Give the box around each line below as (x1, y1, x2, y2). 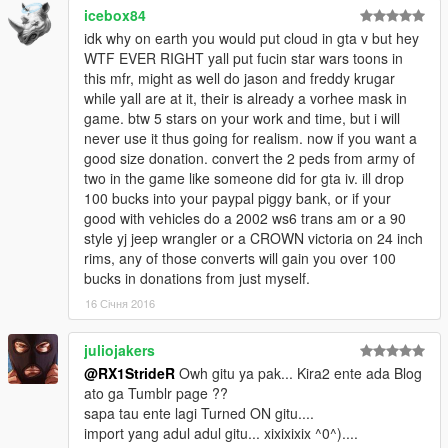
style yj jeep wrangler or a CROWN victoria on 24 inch (84, 228, 423, 249)
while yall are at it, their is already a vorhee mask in (84, 88, 407, 109)
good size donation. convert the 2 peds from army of (84, 148, 415, 169)
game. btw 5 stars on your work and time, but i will (84, 108, 400, 129)
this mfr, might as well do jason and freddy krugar (84, 68, 395, 89)
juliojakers (84, 340, 155, 361)
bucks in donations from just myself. (84, 268, 310, 289)
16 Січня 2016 (85, 295, 155, 312)
